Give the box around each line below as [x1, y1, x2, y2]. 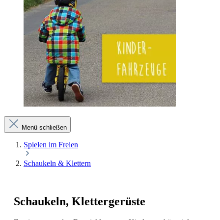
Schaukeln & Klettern [24, 159, 91, 167]
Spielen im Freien [24, 140, 78, 149]
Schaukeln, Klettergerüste [14, 195, 145, 208]
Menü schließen [22, 123, 67, 131]
